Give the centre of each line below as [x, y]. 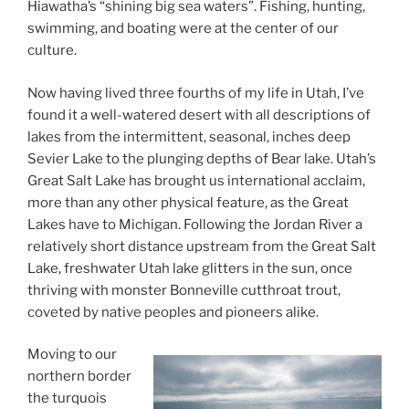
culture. [52, 51]
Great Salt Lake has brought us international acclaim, [196, 180]
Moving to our [72, 355]
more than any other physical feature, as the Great [188, 202]
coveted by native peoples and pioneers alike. [173, 312]
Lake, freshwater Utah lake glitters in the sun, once [190, 268]
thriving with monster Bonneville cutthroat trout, [184, 290]
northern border [79, 377]
